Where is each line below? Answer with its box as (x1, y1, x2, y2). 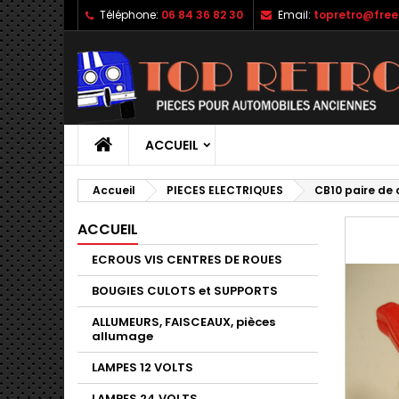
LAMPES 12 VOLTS (92, 359, 193, 377)
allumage (92, 328, 153, 346)
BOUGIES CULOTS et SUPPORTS (92, 282, 278, 300)
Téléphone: (100, 7, 159, 22)
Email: (278, 7, 311, 22)
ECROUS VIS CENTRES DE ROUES (92, 251, 282, 269)
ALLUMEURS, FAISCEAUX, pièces (92, 313, 275, 331)
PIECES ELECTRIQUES (167, 183, 283, 199)
